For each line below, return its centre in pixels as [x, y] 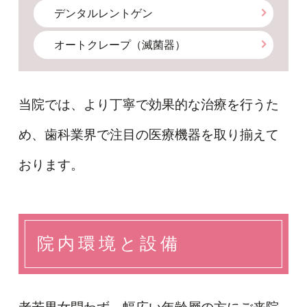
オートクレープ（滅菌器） [120, 45]
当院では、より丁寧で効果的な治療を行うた [148, 105]
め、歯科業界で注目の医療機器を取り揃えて [148, 135]
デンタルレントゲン [104, 13]
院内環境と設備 [109, 244]
